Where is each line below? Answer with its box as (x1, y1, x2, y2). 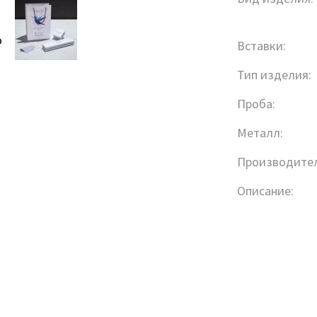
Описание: (236, 182, 294, 199)
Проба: (236, 95, 275, 112)
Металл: (236, 124, 283, 141)
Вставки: (236, 37, 286, 54)
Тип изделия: (236, 66, 311, 83)
